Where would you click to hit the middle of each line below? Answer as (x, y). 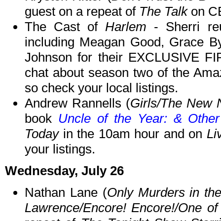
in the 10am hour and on (133, 134)
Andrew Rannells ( (77, 103)
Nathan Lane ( (66, 193)
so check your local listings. (101, 88)
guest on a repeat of (82, 12)
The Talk (163, 12)
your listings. (60, 149)
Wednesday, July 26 (64, 171)
